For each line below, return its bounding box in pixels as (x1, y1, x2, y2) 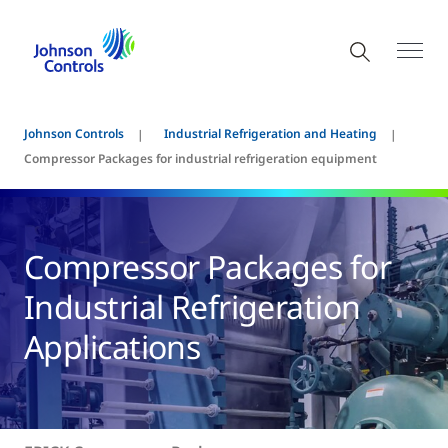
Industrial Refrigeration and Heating (164, 125, 377, 142)
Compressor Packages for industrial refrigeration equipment (24, 150, 377, 167)
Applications (24, 324, 201, 368)
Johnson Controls (24, 125, 124, 142)
